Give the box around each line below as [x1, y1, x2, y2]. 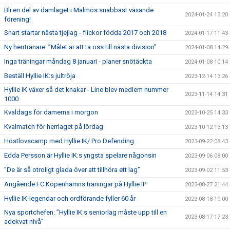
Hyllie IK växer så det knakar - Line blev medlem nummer [4, 86, 168, 93]
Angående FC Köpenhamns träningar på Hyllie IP [4, 180, 146, 188]
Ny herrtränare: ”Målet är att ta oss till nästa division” [4, 43, 157, 51]
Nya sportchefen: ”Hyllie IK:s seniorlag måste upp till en [4, 208, 167, 216]
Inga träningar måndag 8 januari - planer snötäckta [4, 57, 152, 65]
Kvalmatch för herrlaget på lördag [4, 123, 103, 130]
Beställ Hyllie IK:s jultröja [4, 72, 75, 80]
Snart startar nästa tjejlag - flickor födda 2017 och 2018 [4, 29, 166, 36]
